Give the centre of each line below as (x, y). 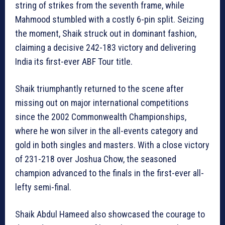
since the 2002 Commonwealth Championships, (101, 117)
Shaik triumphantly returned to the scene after (99, 89)
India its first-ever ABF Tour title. (74, 62)
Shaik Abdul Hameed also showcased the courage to (110, 214)
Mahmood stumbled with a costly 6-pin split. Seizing (109, 20)
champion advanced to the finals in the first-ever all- (109, 173)
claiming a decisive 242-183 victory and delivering (105, 48)
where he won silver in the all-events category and (106, 131)
